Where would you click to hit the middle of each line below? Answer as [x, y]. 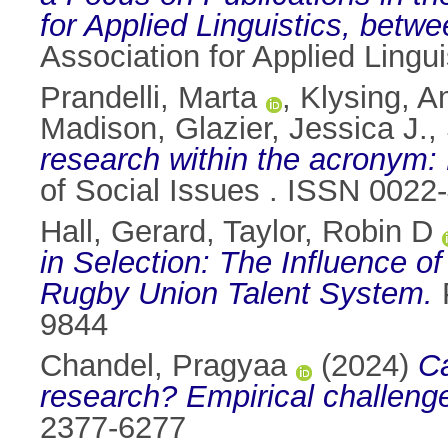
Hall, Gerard [123, 232]
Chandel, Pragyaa [163, 366]
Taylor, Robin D [328, 232]
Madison [98, 129]
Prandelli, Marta [148, 98]
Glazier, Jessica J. [301, 129]
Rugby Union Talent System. [236, 294]
